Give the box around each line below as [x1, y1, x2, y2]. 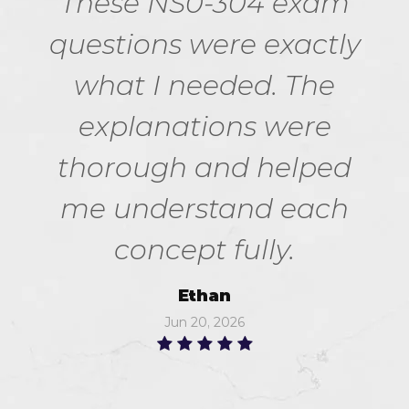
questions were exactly [48, 27, 361, 61]
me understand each [60, 192, 349, 225]
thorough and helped [58, 151, 351, 184]
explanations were [78, 110, 331, 143]
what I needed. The [74, 68, 335, 102]
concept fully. [114, 233, 295, 267]
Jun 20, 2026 [164, 314, 245, 330]
